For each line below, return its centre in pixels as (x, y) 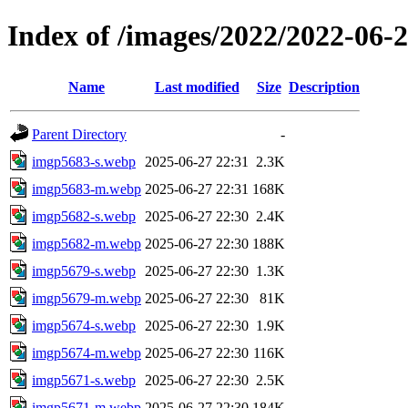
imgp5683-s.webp (84, 161)
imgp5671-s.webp (84, 380)
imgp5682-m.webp (87, 243)
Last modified (197, 87)
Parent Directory (79, 134)
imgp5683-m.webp (87, 189)
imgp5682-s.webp (84, 216)
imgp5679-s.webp (84, 270)
